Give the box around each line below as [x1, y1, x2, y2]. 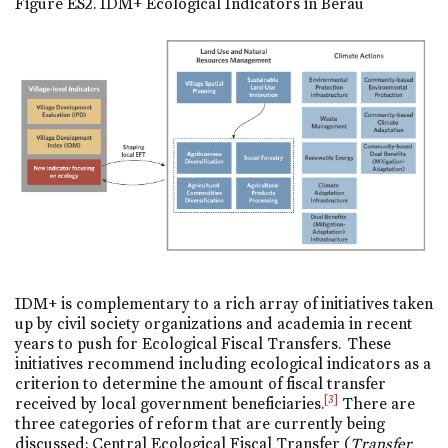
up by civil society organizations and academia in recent [15, 314, 413, 334]
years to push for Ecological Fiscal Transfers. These [15, 334, 391, 354]
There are [338, 394, 415, 414]
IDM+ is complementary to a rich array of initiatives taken [15, 294, 433, 314]
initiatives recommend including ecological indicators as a [15, 354, 431, 374]
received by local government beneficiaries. [15, 394, 324, 414]
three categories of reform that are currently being [15, 414, 385, 434]
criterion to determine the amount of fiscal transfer [15, 374, 386, 394]
